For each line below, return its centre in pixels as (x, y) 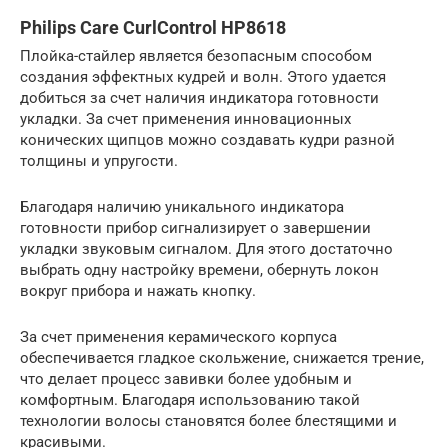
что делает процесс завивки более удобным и (186, 378)
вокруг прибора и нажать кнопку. (138, 290)
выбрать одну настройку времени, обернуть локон (199, 269)
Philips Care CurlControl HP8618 (153, 27)
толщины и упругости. (99, 160)
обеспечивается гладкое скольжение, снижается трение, (222, 357)
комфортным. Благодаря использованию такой (190, 399)
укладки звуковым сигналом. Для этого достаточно (206, 248)
